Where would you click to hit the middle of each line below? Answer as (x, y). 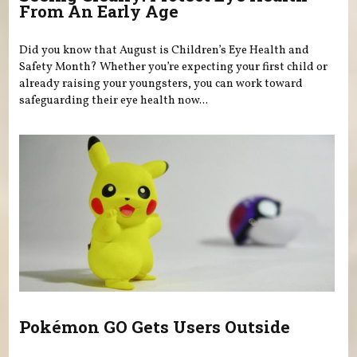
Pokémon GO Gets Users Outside (155, 327)
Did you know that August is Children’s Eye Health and (165, 51)
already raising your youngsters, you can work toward (161, 84)
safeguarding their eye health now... (114, 101)
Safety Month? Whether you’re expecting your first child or (174, 67)
